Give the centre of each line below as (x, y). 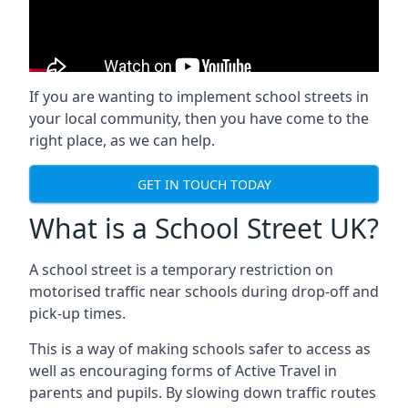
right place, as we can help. (122, 140)
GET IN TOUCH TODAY (204, 184)
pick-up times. (77, 313)
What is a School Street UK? (204, 228)
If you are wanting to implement (142, 97)
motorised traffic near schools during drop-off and (204, 291)
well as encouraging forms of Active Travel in (183, 371)
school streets (304, 97)
